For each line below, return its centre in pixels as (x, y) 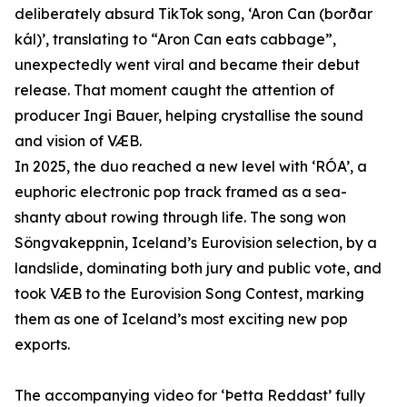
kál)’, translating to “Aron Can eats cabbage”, (175, 39)
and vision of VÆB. (78, 141)
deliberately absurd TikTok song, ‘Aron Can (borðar (194, 14)
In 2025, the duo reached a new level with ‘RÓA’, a (191, 166)
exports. (42, 344)
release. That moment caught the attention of (174, 90)
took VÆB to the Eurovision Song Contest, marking (189, 293)
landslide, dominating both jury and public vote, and (198, 268)
